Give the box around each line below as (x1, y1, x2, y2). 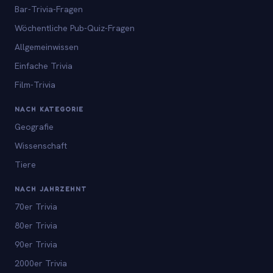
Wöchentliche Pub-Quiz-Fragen (15, 22, 135, 34)
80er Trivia (15, 219, 57, 231)
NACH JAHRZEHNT (15, 184, 88, 193)
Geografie (15, 121, 54, 132)
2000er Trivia (15, 257, 67, 269)
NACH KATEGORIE (15, 104, 84, 113)
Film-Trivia (15, 79, 55, 90)
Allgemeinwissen (15, 41, 79, 52)
